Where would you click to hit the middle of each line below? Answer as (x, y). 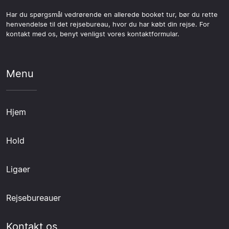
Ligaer (18, 169)
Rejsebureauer (33, 198)
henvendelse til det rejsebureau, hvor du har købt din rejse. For (108, 24)
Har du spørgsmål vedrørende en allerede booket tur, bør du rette (112, 14)
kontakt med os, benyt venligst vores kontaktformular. (93, 34)
